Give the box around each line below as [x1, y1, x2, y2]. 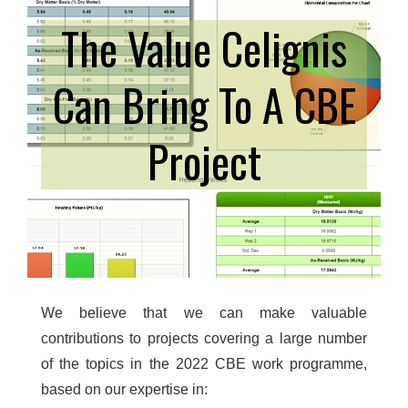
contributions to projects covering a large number [41, 330, 367, 346]
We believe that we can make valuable [41, 304, 367, 321]
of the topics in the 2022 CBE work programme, [41, 355, 367, 372]
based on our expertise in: [41, 381, 208, 397]
